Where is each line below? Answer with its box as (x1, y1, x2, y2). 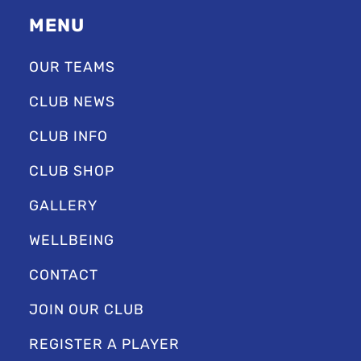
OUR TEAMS (29, 59, 115, 75)
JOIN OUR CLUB (29, 301, 144, 317)
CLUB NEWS (29, 93, 115, 110)
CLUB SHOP (29, 163, 114, 179)
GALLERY (29, 197, 98, 214)
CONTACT (29, 267, 98, 283)
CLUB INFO (29, 128, 108, 144)
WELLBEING (29, 232, 114, 248)
